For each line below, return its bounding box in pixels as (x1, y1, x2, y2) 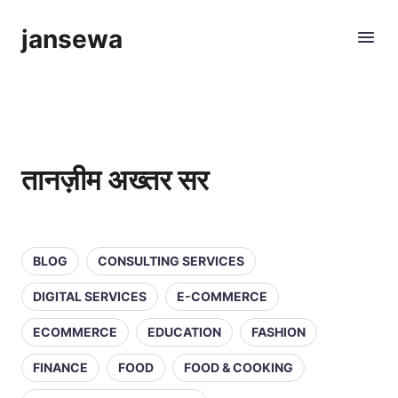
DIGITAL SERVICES (33, 289, 147, 304)
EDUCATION (147, 324, 221, 339)
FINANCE (33, 360, 88, 375)
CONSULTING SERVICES (98, 253, 244, 268)
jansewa (21, 24, 123, 54)
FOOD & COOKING (184, 360, 293, 375)
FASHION (251, 324, 306, 339)
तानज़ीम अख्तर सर (21, 163, 209, 197)
